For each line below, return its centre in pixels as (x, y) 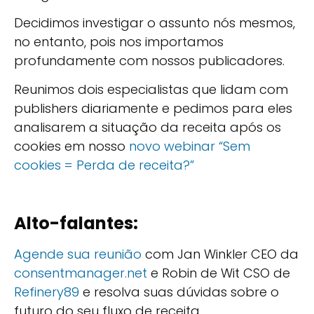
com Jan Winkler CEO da (220, 254)
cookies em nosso (71, 146)
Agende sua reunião (78, 254)
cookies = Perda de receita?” (104, 165)
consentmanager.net (81, 273)
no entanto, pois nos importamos (119, 41)
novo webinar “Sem (190, 146)
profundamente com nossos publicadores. (149, 60)
